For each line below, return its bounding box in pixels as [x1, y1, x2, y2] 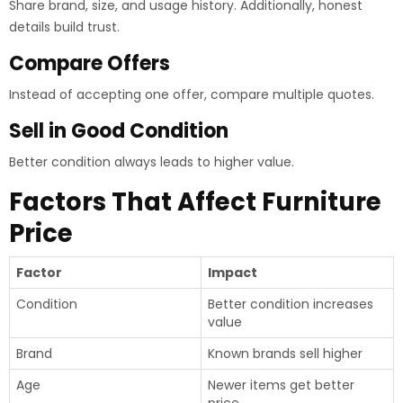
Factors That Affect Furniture [9, 184, 381, 219]
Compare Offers [9, 49, 170, 77]
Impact [208, 264, 257, 282]
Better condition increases [208, 295, 373, 313]
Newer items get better [208, 376, 354, 394]
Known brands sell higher [208, 345, 363, 363]
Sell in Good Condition [9, 117, 228, 145]
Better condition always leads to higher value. [9, 153, 294, 171]
